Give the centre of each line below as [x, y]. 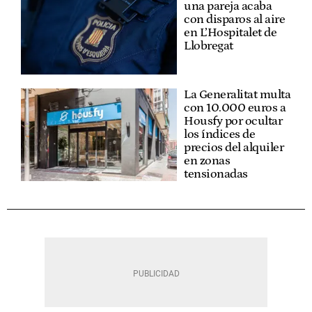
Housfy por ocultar [233, 121]
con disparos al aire [234, 19]
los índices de [219, 134]
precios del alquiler [234, 147]
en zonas [207, 161]
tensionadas [216, 174]
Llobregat [209, 46]
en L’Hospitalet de [230, 32]
